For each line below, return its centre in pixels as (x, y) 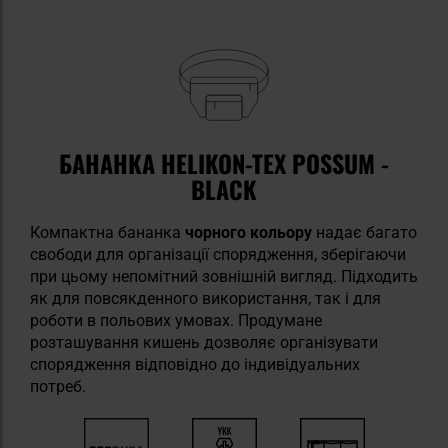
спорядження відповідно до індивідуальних (195, 364)
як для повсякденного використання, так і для (205, 298)
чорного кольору (246, 232)
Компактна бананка (105, 232)
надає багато (364, 232)
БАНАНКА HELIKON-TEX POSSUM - (224, 162)
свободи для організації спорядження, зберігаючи (218, 254)
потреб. (58, 386)
